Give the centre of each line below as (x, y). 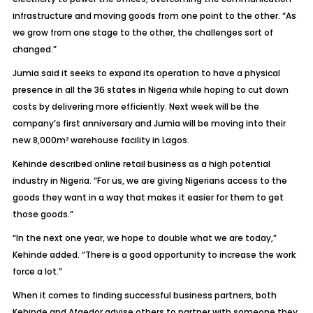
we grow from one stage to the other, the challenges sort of (143, 32)
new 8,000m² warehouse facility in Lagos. (101, 140)
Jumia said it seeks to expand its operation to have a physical (146, 73)
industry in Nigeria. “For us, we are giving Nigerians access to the (150, 181)
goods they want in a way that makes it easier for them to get (148, 197)
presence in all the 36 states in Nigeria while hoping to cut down (150, 90)
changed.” (34, 49)
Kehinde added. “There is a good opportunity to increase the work (154, 255)
